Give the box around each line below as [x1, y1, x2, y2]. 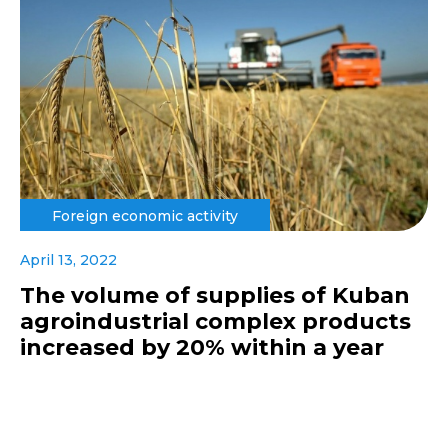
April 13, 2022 [20, 250, 117, 269]
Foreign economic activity [52, 206, 238, 225]
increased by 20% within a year [20, 333, 384, 361]
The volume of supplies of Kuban [20, 281, 410, 309]
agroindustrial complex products [20, 307, 411, 335]
